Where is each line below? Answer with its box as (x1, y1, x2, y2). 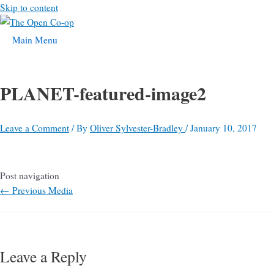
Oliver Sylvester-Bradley (90, 122, 185, 135)
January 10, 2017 (190, 122, 257, 135)
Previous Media (10, 184, 73, 197)
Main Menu (12, 34, 57, 46)
